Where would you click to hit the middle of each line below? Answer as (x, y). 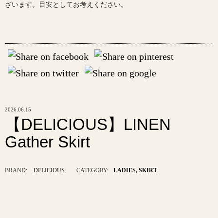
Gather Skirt (47, 142)
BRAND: (16, 171)
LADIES (125, 171)
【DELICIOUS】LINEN (88, 125)
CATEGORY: (92, 171)
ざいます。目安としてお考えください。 (66, 5)
